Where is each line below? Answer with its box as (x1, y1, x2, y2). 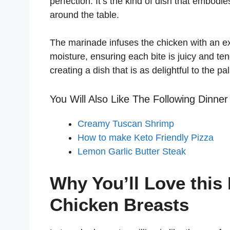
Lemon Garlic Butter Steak (78, 146, 186, 157)
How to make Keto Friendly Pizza (78, 132, 216, 143)
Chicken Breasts (50, 194, 189, 215)
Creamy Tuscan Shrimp (78, 118, 174, 129)
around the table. (50, 9, 119, 20)
